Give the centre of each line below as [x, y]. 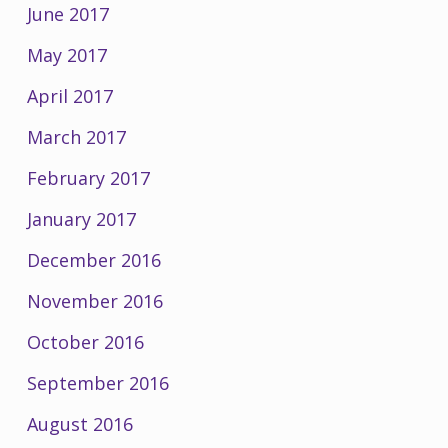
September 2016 [97, 382]
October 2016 [85, 341]
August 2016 [79, 423]
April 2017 [69, 95]
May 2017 [66, 54]
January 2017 [81, 218]
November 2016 [94, 300]
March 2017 [76, 136]
